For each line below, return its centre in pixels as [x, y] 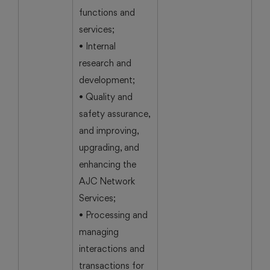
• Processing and [113, 215]
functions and [107, 12]
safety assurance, [115, 114]
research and [105, 63]
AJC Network [107, 181]
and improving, [109, 130]
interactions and [112, 249]
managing [99, 232]
